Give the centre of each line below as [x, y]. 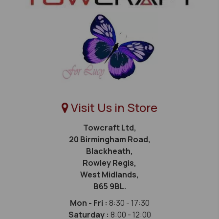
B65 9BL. [109, 186]
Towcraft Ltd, [109, 128]
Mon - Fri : [89, 203]
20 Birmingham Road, [109, 140]
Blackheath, [109, 151]
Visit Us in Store [113, 108]
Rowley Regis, [109, 163]
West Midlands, [109, 175]
